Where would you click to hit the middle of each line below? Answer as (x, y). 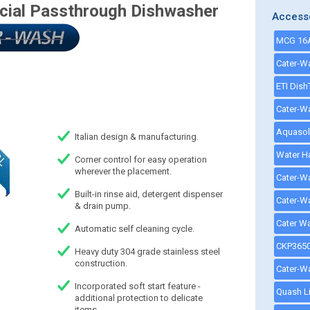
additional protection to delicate (138, 298)
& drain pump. (102, 206)
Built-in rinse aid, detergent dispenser (148, 194)
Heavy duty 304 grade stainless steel (147, 252)
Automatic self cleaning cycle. (134, 229)
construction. (101, 263)
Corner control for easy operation (140, 159)
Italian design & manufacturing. (136, 137)
